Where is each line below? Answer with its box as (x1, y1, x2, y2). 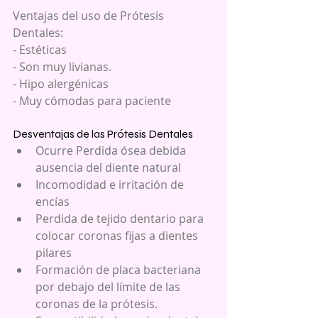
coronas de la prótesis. (35, 295, 163, 312)
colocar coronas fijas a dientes (35, 227, 201, 243)
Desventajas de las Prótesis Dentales (13, 126, 195, 141)
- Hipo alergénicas (13, 75, 109, 92)
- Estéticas (13, 41, 67, 57)
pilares (35, 244, 77, 261)
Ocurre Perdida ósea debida (35, 142, 189, 158)
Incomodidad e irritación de (35, 176, 187, 192)
